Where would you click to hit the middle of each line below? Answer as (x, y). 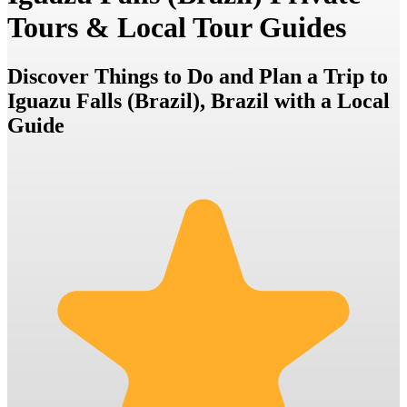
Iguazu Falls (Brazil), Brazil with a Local (199, 100)
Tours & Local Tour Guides (177, 28)
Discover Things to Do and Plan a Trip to (198, 76)
